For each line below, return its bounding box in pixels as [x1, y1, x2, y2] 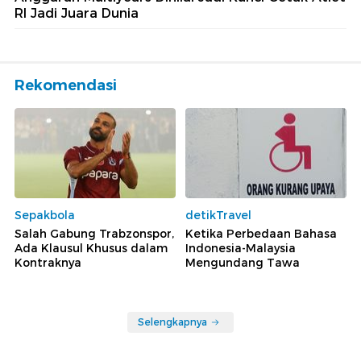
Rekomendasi [15, 76, 117, 94]
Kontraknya [15, 255, 81, 271]
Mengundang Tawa [185, 255, 300, 271]
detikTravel [185, 208, 251, 223]
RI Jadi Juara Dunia [15, 5, 139, 21]
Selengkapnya [138, 316, 207, 329]
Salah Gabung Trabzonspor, [15, 226, 174, 242]
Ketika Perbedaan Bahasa [185, 226, 337, 242]
